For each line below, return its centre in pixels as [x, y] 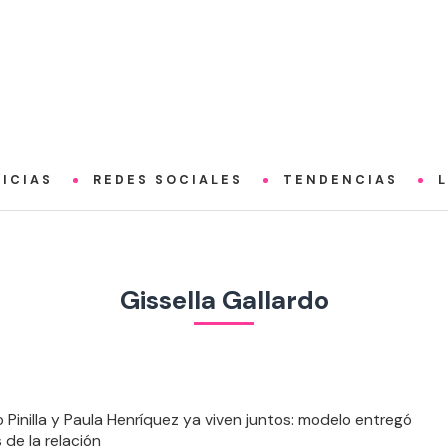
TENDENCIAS [341, 180]
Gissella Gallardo [224, 299]
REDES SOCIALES [168, 180]
